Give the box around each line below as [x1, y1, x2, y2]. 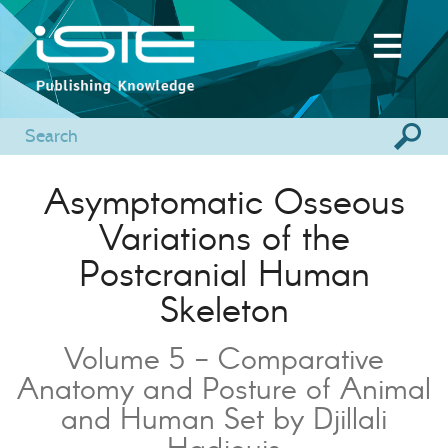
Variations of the [98, 214, 350, 258]
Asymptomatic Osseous [43, 178, 405, 222]
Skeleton [159, 286, 289, 330]
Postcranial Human [78, 250, 370, 294]
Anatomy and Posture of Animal [17, 369, 431, 406]
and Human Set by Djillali [61, 399, 387, 436]
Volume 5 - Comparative [64, 339, 384, 376]
